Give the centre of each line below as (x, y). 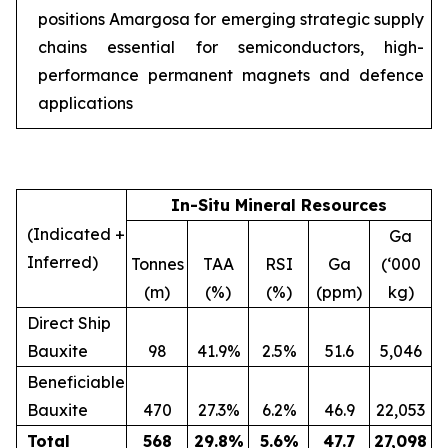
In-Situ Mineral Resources (279, 205)
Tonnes (157, 264)
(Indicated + (76, 234)
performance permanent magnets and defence (231, 74)
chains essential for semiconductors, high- (231, 46)
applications (85, 102)
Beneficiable (76, 382)
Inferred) (62, 262)
